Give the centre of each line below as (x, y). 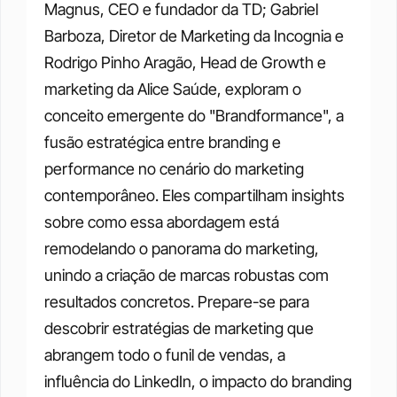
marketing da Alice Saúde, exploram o (173, 89)
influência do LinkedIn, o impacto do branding (198, 381)
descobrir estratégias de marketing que (179, 328)
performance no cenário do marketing (174, 169)
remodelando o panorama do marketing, (182, 249)
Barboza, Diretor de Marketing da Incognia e (194, 36)
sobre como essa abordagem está (162, 222)
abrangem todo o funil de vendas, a (165, 355)
